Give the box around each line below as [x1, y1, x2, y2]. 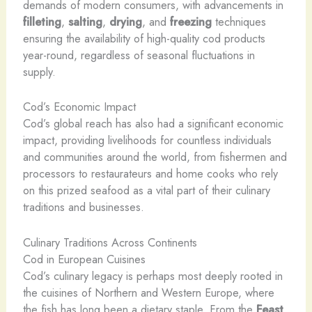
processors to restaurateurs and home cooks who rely [22, 165, 278, 182]
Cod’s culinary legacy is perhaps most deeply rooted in [22, 267, 283, 284]
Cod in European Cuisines [22, 250, 146, 267]
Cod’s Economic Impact [22, 98, 136, 116]
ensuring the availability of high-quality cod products [22, 30, 265, 47]
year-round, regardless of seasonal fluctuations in [22, 47, 255, 64]
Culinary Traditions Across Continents [22, 233, 197, 251]
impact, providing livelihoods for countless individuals [22, 132, 272, 149]
